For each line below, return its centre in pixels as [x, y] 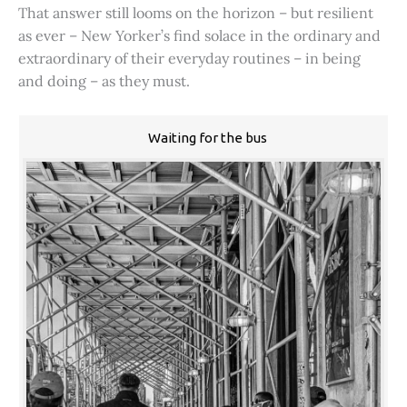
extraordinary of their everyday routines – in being [189, 58]
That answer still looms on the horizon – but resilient [196, 12]
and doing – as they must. [104, 80]
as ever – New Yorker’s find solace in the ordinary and [199, 35]
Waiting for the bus [207, 138]
